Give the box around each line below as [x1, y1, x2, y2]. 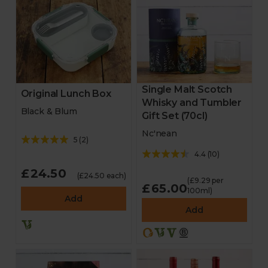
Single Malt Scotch [142, 84, 233, 95]
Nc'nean [142, 128, 178, 139]
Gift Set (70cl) [142, 110, 208, 121]
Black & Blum [20, 106, 77, 117]
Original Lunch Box [20, 88, 111, 100]
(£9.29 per [187, 176, 224, 185]
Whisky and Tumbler [142, 97, 242, 108]
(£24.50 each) [77, 170, 126, 180]
